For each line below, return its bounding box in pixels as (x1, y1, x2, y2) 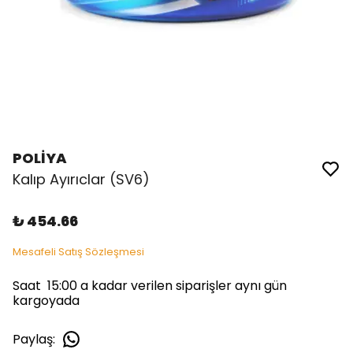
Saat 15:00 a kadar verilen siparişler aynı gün (13, 277, 287, 295)
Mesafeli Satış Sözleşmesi (13, 244, 144, 259)
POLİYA (13, 148, 67, 168)
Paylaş (13, 329, 53, 348)
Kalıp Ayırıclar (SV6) (13, 169, 150, 189)
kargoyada (13, 292, 80, 310)
